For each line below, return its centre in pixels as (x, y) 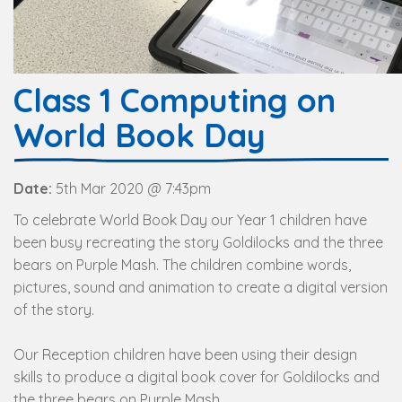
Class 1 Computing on (175, 100)
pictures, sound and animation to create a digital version (201, 287)
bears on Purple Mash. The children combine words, (182, 265)
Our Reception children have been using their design (185, 354)
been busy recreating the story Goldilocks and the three (198, 242)
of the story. (56, 310)
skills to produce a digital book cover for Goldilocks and (197, 377)
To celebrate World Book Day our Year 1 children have (190, 220)
